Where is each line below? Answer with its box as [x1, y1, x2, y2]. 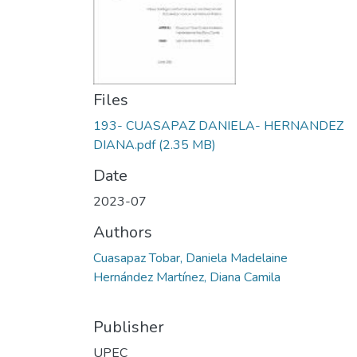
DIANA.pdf [93, 136, 155, 154]
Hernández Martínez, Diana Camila [93, 269, 280, 286]
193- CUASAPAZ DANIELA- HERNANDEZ [93, 117, 343, 135]
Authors [93, 222, 152, 243]
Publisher [93, 316, 164, 338]
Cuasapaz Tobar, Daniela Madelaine [93, 249, 288, 267]
